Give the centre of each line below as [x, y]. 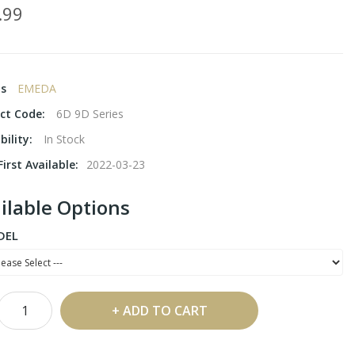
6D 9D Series [90, 114]
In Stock [64, 139]
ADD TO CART [165, 311]
